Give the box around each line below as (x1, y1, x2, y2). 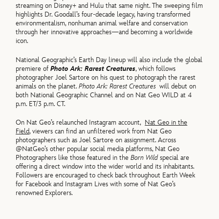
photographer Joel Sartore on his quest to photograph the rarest (16, 73, 196, 82)
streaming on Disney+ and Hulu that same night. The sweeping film (16, 1, 203, 10)
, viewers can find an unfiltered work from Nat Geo (29, 127, 172, 135)
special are (160, 153, 190, 162)
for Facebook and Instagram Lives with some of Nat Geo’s (16, 179, 176, 188)
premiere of (16, 64, 51, 73)
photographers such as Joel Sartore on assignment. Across (16, 135, 176, 144)
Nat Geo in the (145, 118, 188, 127)
